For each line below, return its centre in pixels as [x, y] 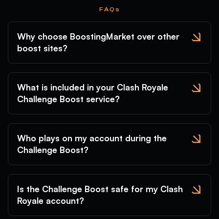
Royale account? [51, 201]
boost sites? [42, 48]
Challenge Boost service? [68, 99]
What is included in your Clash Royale [93, 87]
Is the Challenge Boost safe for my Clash [100, 189]
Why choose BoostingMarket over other [98, 36]
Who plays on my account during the [92, 138]
